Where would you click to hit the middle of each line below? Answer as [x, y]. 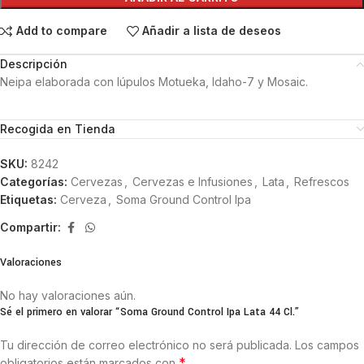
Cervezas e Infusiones [193, 181]
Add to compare [61, 31]
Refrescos [322, 181]
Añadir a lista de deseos [212, 31]
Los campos [327, 344]
